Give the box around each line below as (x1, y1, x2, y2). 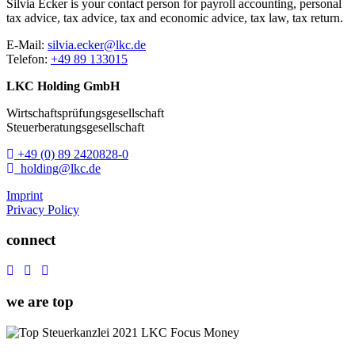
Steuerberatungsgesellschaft (6, 120, 144, 134)
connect (6, 231, 55, 249)
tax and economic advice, (120, 10, 250, 25)
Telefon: (6, 52, 51, 66)
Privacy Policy (6, 202, 79, 216)
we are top (6, 292, 74, 310)
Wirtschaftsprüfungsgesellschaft (6, 105, 164, 120)
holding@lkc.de (14, 161, 101, 175)
